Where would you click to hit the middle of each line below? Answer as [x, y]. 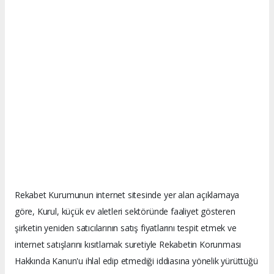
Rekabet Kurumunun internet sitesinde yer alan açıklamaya [127, 195]
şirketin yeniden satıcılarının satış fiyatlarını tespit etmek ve [126, 228]
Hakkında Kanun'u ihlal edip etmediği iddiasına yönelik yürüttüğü [136, 261]
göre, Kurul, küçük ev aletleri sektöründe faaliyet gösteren [125, 211]
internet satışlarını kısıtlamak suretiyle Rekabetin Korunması [128, 244]
